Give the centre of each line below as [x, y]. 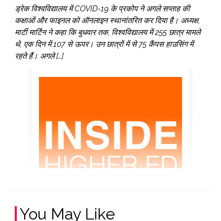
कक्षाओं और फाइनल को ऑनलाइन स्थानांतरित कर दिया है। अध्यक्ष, [107, 21]
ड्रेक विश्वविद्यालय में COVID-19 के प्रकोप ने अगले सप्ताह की [102, 9]
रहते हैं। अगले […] [39, 56]
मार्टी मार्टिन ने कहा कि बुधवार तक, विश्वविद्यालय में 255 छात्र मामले [108, 33]
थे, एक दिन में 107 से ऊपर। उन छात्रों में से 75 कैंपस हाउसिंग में [104, 44]
